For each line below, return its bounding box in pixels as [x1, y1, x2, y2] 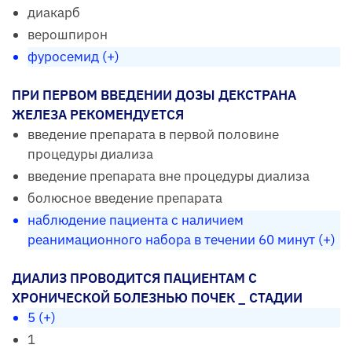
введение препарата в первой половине [27, 125, 279, 143]
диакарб [27, 3, 80, 21]
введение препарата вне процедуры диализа [27, 167, 310, 185]
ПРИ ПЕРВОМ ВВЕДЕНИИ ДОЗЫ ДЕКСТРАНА [12, 86, 296, 104]
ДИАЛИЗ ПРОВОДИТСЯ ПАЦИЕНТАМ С [12, 269, 257, 287]
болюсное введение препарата [27, 189, 222, 207]
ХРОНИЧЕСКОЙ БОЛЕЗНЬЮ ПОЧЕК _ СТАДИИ [12, 288, 302, 306]
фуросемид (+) [27, 47, 119, 65]
